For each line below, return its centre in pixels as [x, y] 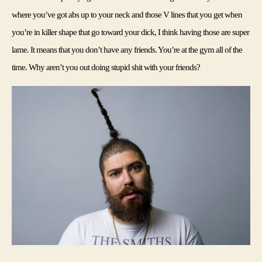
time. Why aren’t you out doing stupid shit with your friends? [106, 67]
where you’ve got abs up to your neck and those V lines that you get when [127, 14]
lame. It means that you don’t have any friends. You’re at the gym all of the [127, 49]
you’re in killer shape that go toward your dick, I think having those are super [131, 32]
